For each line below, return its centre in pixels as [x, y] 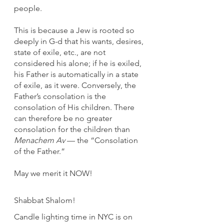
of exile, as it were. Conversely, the [76, 85]
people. [28, 8]
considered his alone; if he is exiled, [79, 63]
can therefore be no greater [64, 118]
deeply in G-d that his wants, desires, [80, 41]
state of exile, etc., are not [61, 52]
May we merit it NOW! [53, 173]
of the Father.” [39, 151]
